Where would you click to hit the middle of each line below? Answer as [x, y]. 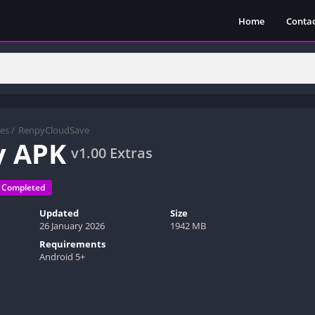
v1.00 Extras [112, 153]
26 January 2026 [72, 225]
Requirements [72, 244]
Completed [23, 187]
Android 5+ [62, 256]
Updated [59, 213]
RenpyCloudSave [54, 130]
